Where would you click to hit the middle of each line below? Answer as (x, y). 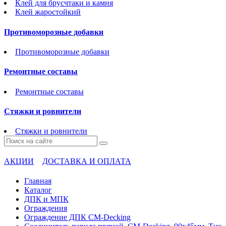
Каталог (38, 190)
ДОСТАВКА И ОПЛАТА (87, 161)
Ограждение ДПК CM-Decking (77, 217)
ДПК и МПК (46, 199)
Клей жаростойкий (48, 12)
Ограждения (46, 208)
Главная (38, 181)
